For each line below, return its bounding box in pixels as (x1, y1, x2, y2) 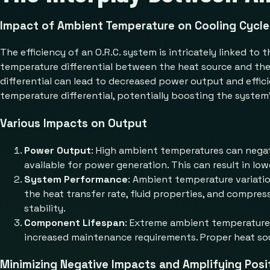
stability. (24, 201, 66, 215)
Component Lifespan (24, 216, 125, 229)
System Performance (24, 172, 128, 186)
